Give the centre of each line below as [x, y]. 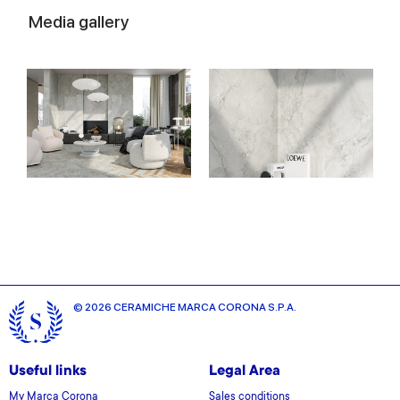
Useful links [48, 372]
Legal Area [245, 372]
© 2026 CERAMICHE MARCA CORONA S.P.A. [185, 307]
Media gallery [79, 22]
